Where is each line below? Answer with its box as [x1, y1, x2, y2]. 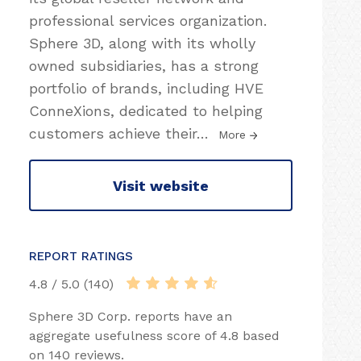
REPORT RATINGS [29, 249, 133, 263]
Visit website [113, 176, 209, 194]
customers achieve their [29, 125, 197, 142]
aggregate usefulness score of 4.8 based [29, 328, 280, 343]
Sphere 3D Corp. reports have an [29, 309, 232, 324]
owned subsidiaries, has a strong [29, 57, 259, 74]
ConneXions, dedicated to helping [29, 102, 263, 119]
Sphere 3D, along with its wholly [29, 35, 255, 52]
